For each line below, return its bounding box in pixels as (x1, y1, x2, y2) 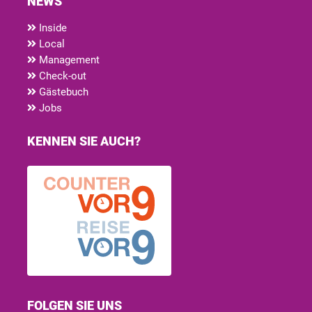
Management (36, 53, 100, 66)
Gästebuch (36, 85, 88, 98)
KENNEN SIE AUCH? (27, 133, 141, 148)
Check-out (36, 69, 86, 82)
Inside (36, 21, 67, 34)
